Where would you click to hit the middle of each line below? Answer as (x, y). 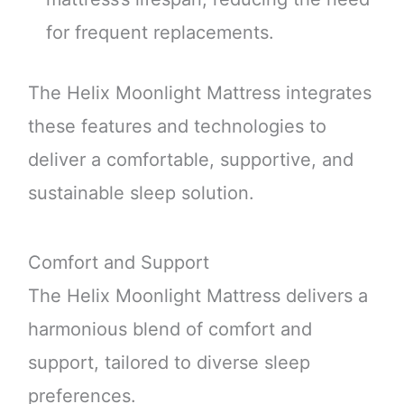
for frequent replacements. (160, 32)
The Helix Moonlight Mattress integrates (199, 93)
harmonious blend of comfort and (170, 330)
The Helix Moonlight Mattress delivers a (197, 296)
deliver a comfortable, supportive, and (190, 160)
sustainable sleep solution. (141, 193)
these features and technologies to (177, 126)
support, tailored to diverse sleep (169, 363)
